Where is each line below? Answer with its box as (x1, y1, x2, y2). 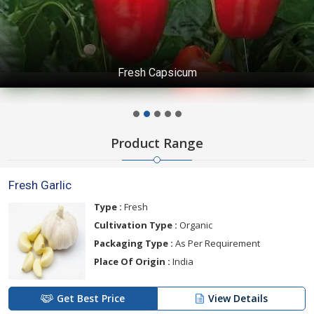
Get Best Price (57, 292, 125, 306)
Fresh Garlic (8, 178, 71, 193)
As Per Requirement (173, 237, 260, 250)
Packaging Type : (94, 237, 173, 250)
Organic (177, 219, 212, 232)
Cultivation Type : (94, 219, 177, 232)
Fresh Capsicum (117, 66, 197, 79)
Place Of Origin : (94, 255, 170, 268)
